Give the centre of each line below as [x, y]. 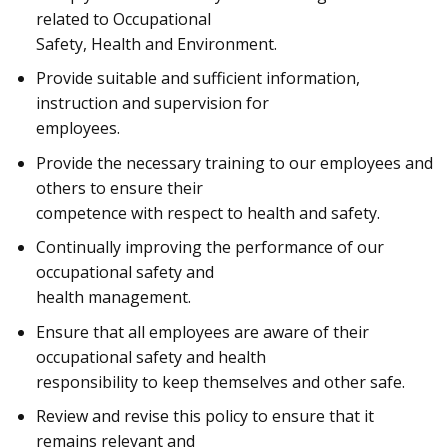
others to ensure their [119, 187]
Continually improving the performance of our [209, 247]
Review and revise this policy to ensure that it [204, 416]
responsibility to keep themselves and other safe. [220, 381]
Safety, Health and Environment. [156, 43]
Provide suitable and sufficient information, [197, 78]
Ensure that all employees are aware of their [202, 331]
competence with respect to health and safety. [207, 212]
